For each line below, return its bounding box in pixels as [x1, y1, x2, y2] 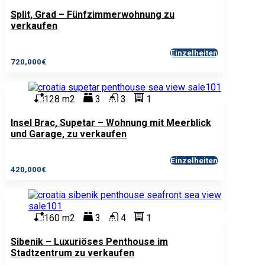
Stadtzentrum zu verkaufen [11, 247, 134, 259]
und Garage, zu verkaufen [11, 128, 127, 140]
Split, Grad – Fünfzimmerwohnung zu [11, 9, 174, 21]
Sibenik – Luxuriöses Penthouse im [11, 236, 168, 248]
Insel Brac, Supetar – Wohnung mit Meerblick [11, 117, 211, 128]
